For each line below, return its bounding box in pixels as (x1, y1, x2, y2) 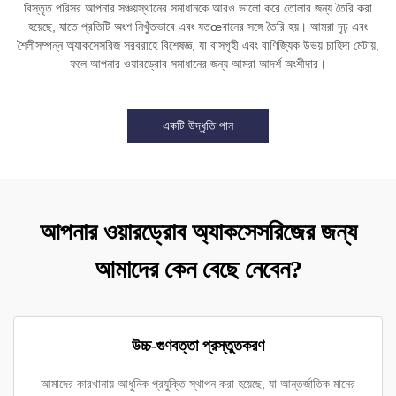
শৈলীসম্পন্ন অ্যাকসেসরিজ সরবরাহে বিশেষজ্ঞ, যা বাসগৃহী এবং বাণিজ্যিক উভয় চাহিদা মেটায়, (17, 38, 379, 52)
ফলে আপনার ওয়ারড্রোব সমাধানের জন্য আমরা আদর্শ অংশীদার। (70, 57, 326, 71)
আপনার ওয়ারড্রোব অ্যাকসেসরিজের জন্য (39, 218, 357, 246)
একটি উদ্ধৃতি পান (163, 118, 233, 133)
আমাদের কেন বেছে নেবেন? (94, 255, 302, 283)
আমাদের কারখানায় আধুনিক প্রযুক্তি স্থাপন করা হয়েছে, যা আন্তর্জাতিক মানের (41, 377, 355, 391)
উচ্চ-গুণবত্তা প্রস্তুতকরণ (132, 337, 264, 354)
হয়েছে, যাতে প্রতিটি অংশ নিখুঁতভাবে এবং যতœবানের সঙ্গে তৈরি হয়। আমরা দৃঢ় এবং (28, 19, 368, 34)
